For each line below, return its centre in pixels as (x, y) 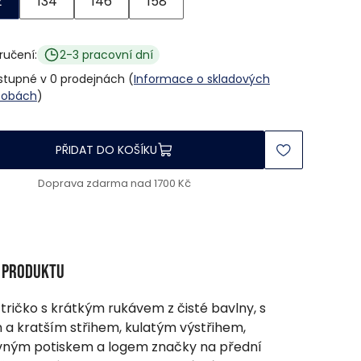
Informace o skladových (201, 79)
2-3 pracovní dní (106, 54)
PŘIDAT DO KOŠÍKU (106, 149)
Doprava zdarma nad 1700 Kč (114, 184)
